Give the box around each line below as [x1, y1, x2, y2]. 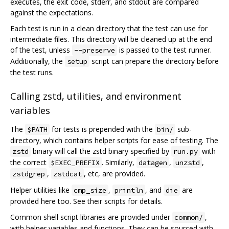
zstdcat [53, 169, 82, 178]
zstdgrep [12, 169, 45, 178]
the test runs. [10, 67, 54, 77]
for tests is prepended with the [50, 124, 155, 134]
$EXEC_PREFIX [51, 157, 100, 167]
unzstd [175, 157, 200, 167]
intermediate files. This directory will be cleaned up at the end [10, 34, 212, 44]
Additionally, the [10, 56, 65, 66]
